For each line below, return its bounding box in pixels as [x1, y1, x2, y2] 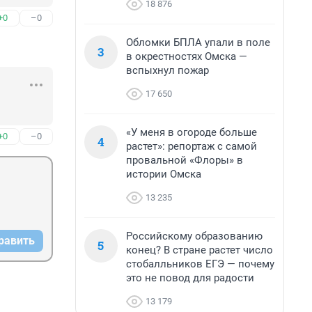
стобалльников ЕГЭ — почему [126, 258, 274, 270]
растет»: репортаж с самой [126, 140, 257, 153]
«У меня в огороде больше [126, 126, 257, 139]
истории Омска [126, 168, 201, 180]
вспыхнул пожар [126, 64, 209, 77]
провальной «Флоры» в [126, 154, 243, 166]
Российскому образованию [126, 230, 263, 242]
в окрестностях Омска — [126, 50, 247, 63]
